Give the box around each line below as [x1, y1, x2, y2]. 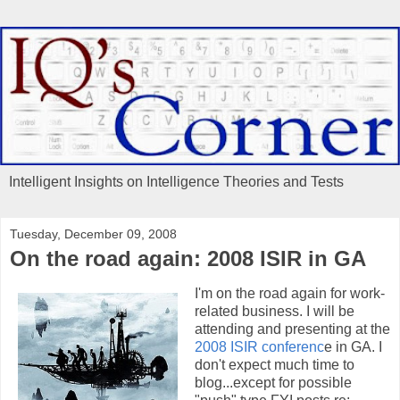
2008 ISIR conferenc [195, 339, 324, 355]
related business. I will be [195, 304, 354, 320]
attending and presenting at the [195, 321, 390, 337]
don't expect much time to [195, 357, 354, 373]
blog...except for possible [195, 375, 352, 391]
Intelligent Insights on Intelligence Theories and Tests [9, 173, 344, 189]
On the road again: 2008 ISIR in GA [10, 246, 366, 271]
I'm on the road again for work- [195, 286, 385, 302]
